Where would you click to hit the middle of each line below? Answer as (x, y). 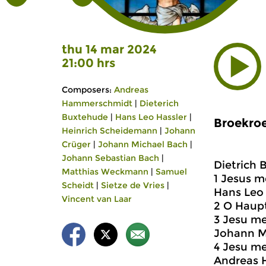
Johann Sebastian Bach (110, 158)
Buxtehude (85, 117)
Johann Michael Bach (143, 144)
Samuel (171, 172)
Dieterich (159, 103)
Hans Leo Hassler (151, 117)
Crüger (76, 144)
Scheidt (78, 185)
